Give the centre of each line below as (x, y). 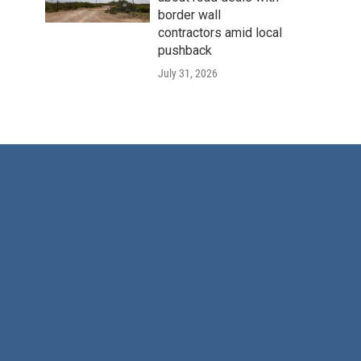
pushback (185, 50)
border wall (189, 15)
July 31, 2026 (188, 73)
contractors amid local (220, 32)
